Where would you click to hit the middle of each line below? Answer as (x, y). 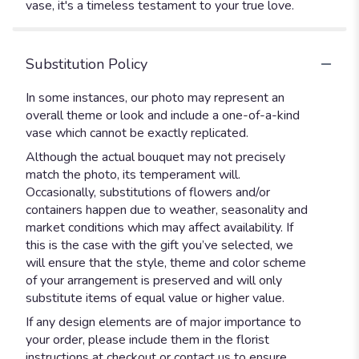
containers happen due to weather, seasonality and (167, 210)
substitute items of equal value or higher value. (155, 298)
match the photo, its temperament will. (133, 174)
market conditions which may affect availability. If (159, 227)
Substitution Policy (87, 64)
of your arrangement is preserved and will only (154, 280)
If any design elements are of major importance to (163, 322)
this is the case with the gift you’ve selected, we (159, 245)
